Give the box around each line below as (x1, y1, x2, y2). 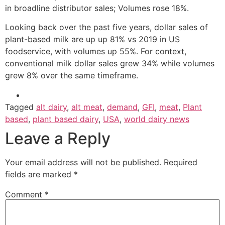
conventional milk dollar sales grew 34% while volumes (5, 58, 214, 69)
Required (164, 157, 197, 167)
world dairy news (124, 114, 189, 124)
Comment (5, 189, 45, 199)
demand (107, 101, 138, 112)
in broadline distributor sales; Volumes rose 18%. (5, 3, 189, 13)
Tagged (5, 101, 36, 112)
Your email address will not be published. (5, 157, 161, 167)
